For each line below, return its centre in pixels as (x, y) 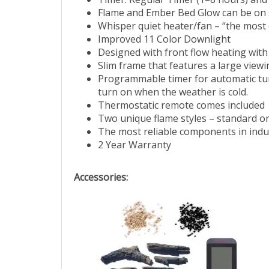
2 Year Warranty (134, 146)
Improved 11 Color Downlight (164, 41)
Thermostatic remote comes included (181, 107)
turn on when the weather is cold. (173, 93)
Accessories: (101, 179)
